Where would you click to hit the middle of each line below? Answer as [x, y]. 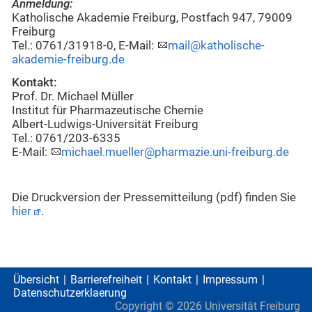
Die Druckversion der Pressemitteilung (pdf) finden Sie [154, 197]
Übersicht [36, 280]
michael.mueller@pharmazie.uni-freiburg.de [175, 152]
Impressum [230, 280]
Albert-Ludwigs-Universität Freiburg [105, 124]
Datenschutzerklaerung [70, 293]
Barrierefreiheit [106, 280]
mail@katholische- [216, 46]
